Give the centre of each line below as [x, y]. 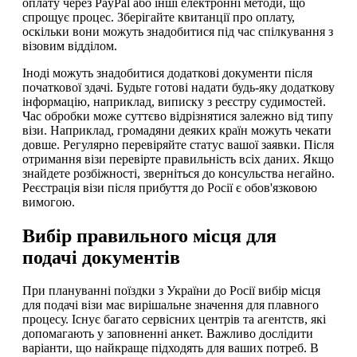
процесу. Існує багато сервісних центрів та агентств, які [174, 320]
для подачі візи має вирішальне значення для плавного [171, 305]
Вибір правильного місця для [149, 235]
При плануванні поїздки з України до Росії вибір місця [171, 291]
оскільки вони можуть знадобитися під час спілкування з [178, 31]
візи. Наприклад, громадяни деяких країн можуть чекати [177, 130]
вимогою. [49, 202]
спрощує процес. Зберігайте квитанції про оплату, [159, 17]
